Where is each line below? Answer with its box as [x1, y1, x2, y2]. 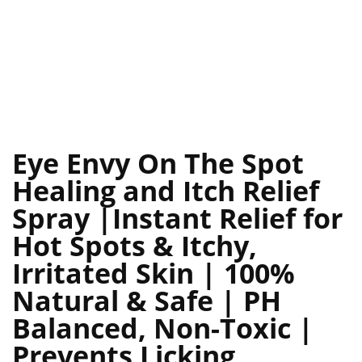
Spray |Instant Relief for [12, 200, 343, 238]
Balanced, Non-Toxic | [12, 309, 314, 347]
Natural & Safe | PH [12, 282, 281, 320]
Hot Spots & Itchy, [12, 227, 257, 265]
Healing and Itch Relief [12, 172, 319, 210]
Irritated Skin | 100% [12, 255, 295, 293]
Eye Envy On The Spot [12, 145, 304, 183]
